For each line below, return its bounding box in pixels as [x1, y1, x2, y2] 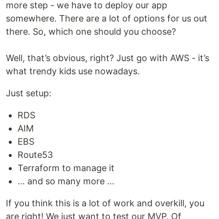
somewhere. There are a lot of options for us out [6, 13, 207, 23]
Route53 [18, 150, 53, 160]
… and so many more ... [18, 176, 114, 186]
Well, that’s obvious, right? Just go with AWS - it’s [6, 53, 209, 63]
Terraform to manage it [18, 163, 114, 173]
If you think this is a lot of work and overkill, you [6, 198, 204, 208]
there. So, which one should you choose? [6, 26, 176, 37]
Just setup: [6, 88, 51, 98]
